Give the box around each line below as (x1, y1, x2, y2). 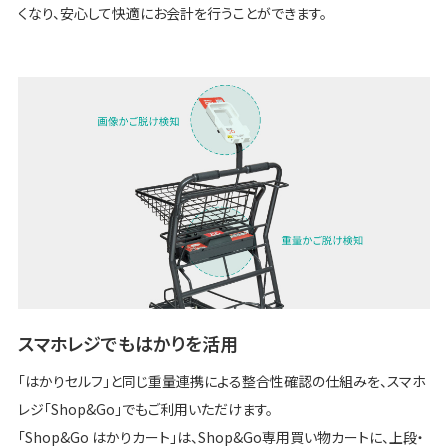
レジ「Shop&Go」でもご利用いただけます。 (17, 398, 273, 419)
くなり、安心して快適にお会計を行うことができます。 (17, 2, 327, 23)
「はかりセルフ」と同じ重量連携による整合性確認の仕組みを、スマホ (17, 370, 426, 391)
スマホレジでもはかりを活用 (17, 329, 238, 356)
